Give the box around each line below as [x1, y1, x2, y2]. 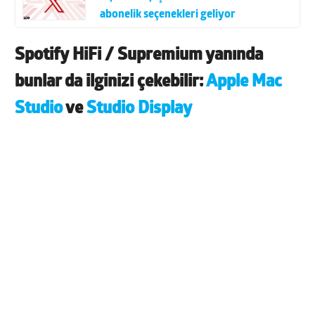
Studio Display [86, 101, 193, 118]
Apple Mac [206, 74, 283, 91]
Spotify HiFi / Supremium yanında [15, 47, 264, 65]
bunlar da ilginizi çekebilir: [15, 74, 207, 91]
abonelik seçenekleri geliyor [100, 8, 236, 20]
